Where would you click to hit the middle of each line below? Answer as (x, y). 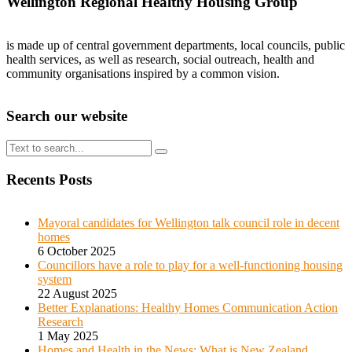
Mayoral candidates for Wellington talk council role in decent (189, 222)
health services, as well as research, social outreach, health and (160, 59)
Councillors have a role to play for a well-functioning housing (190, 265)
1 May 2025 (68, 335)
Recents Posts (49, 179)
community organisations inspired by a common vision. (143, 73)
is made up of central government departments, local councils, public (176, 45)
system (55, 279)
